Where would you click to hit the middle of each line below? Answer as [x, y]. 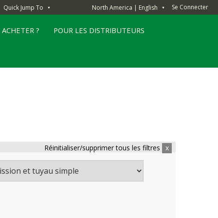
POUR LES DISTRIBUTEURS [99, 30]
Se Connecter [190, 7]
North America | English [125, 7]
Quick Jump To [23, 7]
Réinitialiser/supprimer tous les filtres [102, 148]
